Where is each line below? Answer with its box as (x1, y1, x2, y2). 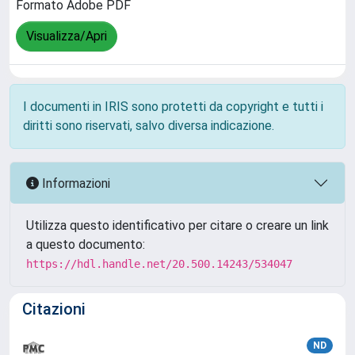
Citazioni (22, 300, 86, 319)
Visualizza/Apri (26, 29, 107, 44)
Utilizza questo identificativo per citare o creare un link (26, 218, 329, 233)
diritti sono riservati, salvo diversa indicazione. (23, 118, 274, 133)
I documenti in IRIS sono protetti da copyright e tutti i (23, 99, 323, 114)
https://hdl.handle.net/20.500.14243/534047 (26, 258, 292, 270)
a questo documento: (26, 237, 145, 252)
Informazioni (39, 175, 110, 191)
